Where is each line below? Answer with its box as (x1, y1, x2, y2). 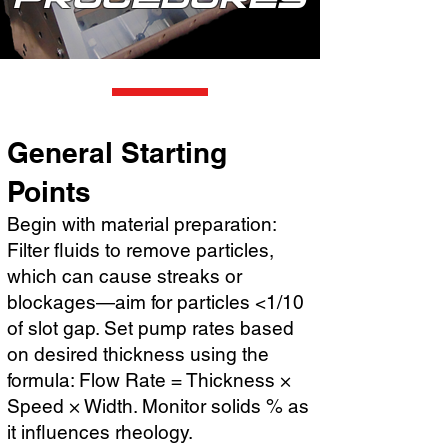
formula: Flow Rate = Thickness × (7, 369, 291, 391)
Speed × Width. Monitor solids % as (7, 395, 309, 417)
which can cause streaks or (7, 265, 242, 287)
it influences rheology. (7, 421, 193, 443)
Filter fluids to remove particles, (7, 239, 274, 261)
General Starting (7, 136, 227, 169)
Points (7, 175, 91, 208)
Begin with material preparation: (7, 213, 276, 235)
